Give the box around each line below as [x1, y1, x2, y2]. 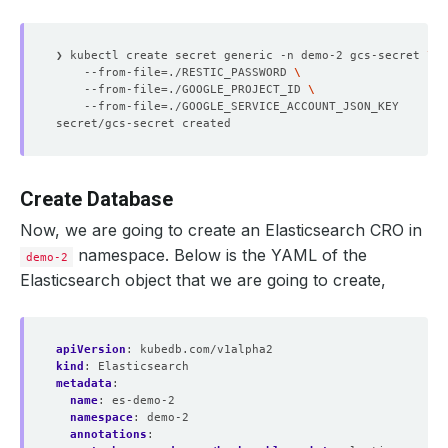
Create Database [20, 187, 173, 212]
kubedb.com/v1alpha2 [140, 342, 273, 357]
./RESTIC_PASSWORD [168, 65, 294, 80]
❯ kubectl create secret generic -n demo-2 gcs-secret [56, 48, 427, 63]
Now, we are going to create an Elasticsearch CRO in [20, 220, 422, 241]
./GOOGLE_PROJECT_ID [168, 82, 308, 97]
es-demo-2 [112, 393, 175, 408]
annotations [70, 427, 147, 442]
